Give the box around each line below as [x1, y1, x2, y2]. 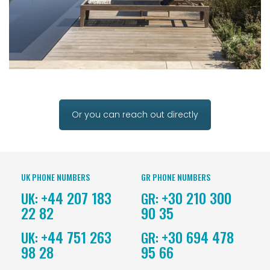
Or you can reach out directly [72, 108, 198, 121]
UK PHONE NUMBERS [21, 170, 90, 183]
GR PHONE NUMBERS [141, 170, 210, 183]
